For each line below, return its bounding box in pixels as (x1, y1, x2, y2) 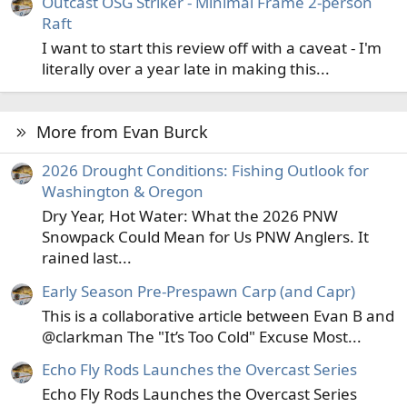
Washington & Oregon (42, 181, 203, 203)
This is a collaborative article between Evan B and (42, 304, 394, 326)
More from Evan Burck (36, 121, 209, 144)
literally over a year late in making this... (42, 58, 330, 79)
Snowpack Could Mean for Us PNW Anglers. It (42, 226, 369, 248)
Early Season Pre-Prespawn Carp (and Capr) (42, 280, 355, 302)
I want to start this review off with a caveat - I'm (42, 37, 382, 58)
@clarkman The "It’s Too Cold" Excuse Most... (42, 325, 362, 347)
